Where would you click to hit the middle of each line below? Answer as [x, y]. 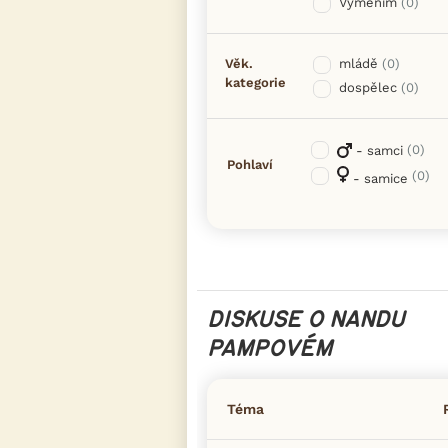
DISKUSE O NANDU [305, 319]
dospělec [368, 87]
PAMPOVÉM [269, 348]
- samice [378, 178]
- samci [377, 150]
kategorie [255, 82]
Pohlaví [250, 165]
